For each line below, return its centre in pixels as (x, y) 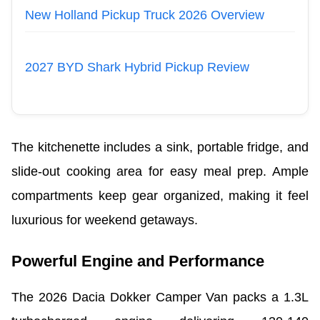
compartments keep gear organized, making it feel (160, 195)
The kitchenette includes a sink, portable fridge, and (160, 147)
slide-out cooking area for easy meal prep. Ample (160, 171)
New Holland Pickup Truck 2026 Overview (145, 15)
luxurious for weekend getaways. (105, 220)
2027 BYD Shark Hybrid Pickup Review (137, 67)
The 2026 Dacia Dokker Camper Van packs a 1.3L (160, 297)
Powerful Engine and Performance (138, 261)
